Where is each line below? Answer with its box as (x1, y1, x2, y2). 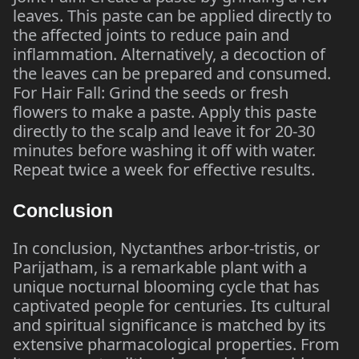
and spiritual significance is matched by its (13, 314, 326, 336)
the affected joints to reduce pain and (13, 24, 289, 46)
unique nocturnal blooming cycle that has (13, 276, 320, 297)
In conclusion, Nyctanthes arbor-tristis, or (13, 237, 320, 259)
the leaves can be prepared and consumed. (13, 63, 331, 84)
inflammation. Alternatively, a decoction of (13, 43, 325, 65)
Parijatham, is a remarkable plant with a (13, 256, 307, 278)
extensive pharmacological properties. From (13, 333, 340, 355)
